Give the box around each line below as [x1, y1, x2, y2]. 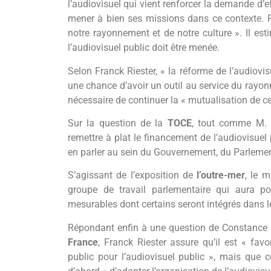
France [68, 236, 99, 248]
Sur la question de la [68, 117, 168, 129]
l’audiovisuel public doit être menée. [68, 42, 220, 54]
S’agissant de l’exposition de [68, 169, 197, 181]
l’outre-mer [197, 169, 246, 181]
